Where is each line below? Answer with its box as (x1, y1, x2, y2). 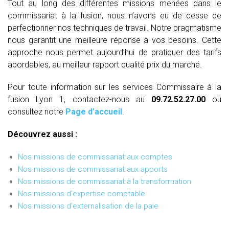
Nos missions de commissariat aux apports (18, 164, 168, 174)
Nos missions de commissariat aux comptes (18, 152, 172, 162)
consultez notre (8, 106, 65, 117)
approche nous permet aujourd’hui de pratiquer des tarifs (8, 47, 221, 57)
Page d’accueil (65, 106, 122, 117)
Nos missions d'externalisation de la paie (18, 201, 158, 211)
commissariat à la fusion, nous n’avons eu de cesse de (8, 10, 221, 20)
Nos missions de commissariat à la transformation (18, 176, 191, 186)
